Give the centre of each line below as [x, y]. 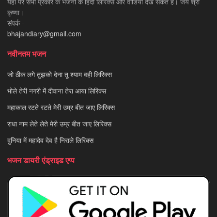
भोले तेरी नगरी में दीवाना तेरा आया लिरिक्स [57, 91]
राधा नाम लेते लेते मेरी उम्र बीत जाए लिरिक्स [59, 124]
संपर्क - [16, 23]
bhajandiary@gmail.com [44, 34]
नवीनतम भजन [27, 54]
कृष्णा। [15, 12]
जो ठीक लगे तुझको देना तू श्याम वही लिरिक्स [60, 74]
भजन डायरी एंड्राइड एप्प [41, 160]
